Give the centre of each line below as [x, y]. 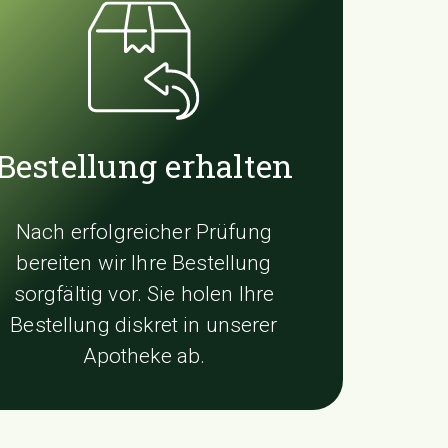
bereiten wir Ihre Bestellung [144, 262]
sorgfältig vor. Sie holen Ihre [144, 293]
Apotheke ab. [144, 355]
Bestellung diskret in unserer [144, 324]
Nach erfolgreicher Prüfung [144, 231]
